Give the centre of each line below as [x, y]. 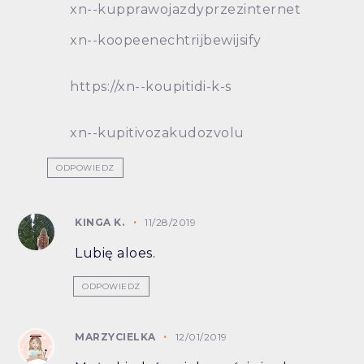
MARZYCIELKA [117, 337]
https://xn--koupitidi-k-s [151, 87]
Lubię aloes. [115, 253]
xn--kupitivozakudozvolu [157, 133]
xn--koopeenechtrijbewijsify [166, 41]
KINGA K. [100, 223]
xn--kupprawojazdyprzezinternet [186, 10]
